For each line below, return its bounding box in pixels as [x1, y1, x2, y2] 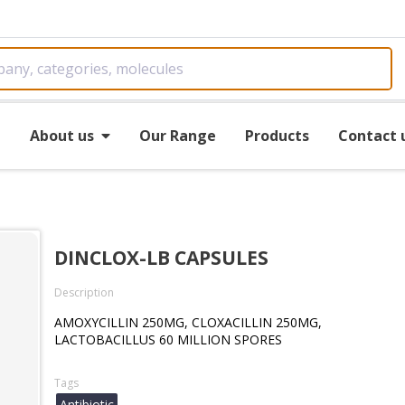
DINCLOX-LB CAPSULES [54, 245, 268, 270]
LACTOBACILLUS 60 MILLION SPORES [54, 331, 282, 348]
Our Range [138, 125, 216, 146]
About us [29, 125, 94, 146]
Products [244, 125, 309, 146]
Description [54, 285, 114, 300]
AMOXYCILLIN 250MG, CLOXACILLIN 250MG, [54, 314, 322, 331]
